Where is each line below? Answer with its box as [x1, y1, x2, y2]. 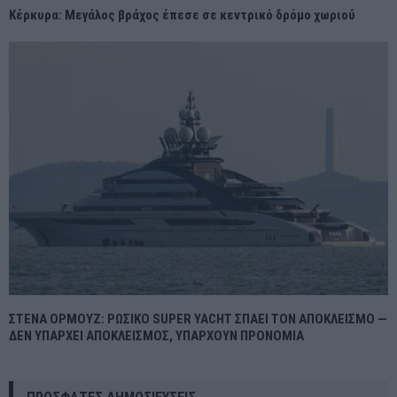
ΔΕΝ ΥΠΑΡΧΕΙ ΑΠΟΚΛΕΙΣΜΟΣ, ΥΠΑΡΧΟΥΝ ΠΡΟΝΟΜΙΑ [9, 327, 304, 344]
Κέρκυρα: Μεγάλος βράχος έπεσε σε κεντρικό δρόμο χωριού [9, 7, 355, 24]
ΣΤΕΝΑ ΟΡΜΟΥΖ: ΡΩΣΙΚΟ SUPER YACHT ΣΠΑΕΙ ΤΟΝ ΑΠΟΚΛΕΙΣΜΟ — [9, 310, 387, 327]
